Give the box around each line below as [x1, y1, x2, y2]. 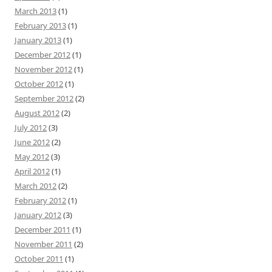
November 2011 [15, 238, 72, 250]
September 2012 [15, 92, 73, 104]
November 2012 [15, 63, 72, 75]
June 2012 [15, 136, 50, 148]
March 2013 [15, 5, 56, 16]
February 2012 [15, 194, 66, 206]
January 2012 [15, 209, 61, 220]
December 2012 [15, 49, 70, 60]
